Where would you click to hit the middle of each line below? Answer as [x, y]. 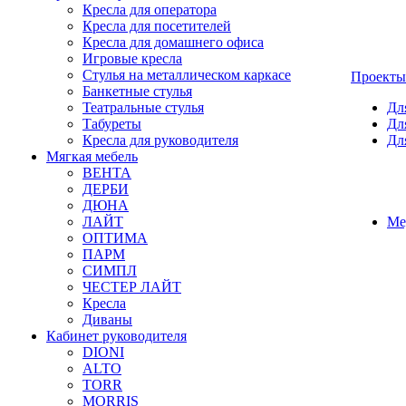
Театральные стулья [143, 107]
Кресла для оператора [150, 10]
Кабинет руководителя [116, 336]
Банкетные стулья [137, 91]
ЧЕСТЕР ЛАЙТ [132, 287]
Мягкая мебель [92, 156]
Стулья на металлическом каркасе [187, 75]
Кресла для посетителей [157, 26]
